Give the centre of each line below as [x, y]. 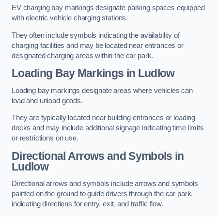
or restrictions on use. [45, 138]
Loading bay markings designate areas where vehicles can [102, 90]
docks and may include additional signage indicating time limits [108, 128]
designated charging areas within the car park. [83, 55]
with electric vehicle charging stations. [70, 18]
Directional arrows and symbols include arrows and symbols [105, 184]
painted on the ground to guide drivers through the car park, [102, 194]
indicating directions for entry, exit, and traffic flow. [87, 204]
